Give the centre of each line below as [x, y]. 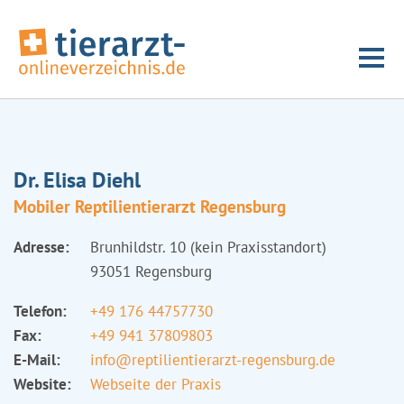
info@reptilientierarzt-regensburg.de [213, 360]
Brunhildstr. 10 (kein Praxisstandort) [208, 247]
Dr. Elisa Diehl [77, 180]
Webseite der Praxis [156, 384]
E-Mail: [37, 360]
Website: [42, 384]
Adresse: [41, 247]
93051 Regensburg [151, 271]
